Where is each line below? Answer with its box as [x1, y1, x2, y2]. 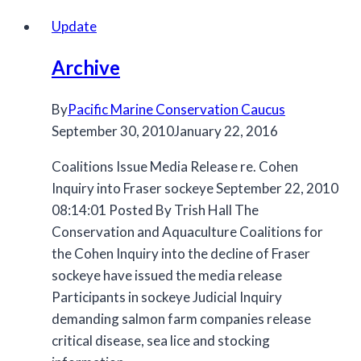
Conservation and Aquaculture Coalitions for [52, 223, 323, 241]
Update [52, 18, 97, 35]
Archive [52, 56, 120, 80]
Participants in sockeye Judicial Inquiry [52, 288, 282, 306]
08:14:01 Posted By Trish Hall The [52, 201, 259, 219]
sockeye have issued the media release [52, 267, 282, 284]
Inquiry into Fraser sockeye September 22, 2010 [52, 180, 338, 197]
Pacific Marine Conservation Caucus [68, 101, 285, 118]
